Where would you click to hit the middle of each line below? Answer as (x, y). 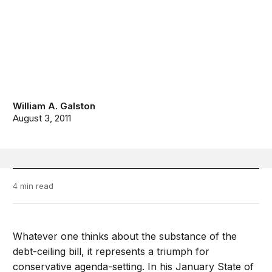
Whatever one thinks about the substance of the (125, 236)
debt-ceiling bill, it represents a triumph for (111, 252)
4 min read (33, 186)
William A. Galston (54, 106)
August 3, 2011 (42, 118)
